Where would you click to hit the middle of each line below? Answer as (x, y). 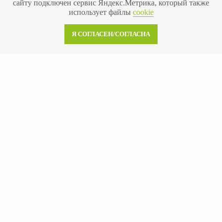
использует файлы (101, 12)
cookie (143, 12)
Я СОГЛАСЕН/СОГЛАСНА (111, 34)
